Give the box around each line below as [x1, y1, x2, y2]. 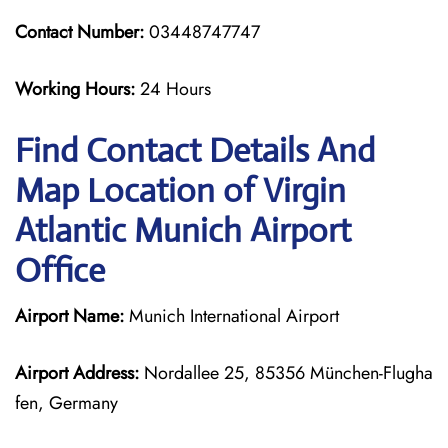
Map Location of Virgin [15, 170, 346, 211]
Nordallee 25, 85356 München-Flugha [139, 360, 433, 386]
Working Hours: [15, 76, 140, 102]
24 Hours [140, 76, 211, 102]
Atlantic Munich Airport [15, 210, 351, 251]
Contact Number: [15, 19, 144, 45]
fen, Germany [15, 390, 118, 416]
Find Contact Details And [15, 130, 375, 171]
